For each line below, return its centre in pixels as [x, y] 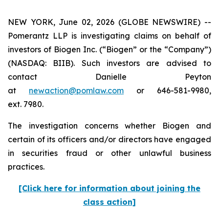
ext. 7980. [26, 104]
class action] [109, 202]
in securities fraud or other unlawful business [109, 153]
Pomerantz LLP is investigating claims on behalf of [109, 36]
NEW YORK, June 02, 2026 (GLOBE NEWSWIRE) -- [109, 22]
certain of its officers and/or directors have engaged [109, 139]
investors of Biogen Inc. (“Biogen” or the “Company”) [109, 49]
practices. [26, 167]
